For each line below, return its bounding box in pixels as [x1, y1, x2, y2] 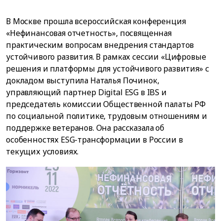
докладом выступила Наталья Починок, [6, 75, 159, 86]
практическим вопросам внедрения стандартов [6, 39, 194, 50]
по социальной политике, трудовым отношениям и [6, 110, 207, 121]
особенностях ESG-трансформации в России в [6, 134, 183, 145]
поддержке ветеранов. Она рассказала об [6, 122, 164, 133]
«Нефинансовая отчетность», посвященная [6, 28, 172, 38]
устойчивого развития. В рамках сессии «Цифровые [6, 51, 206, 62]
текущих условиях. [6, 146, 79, 157]
